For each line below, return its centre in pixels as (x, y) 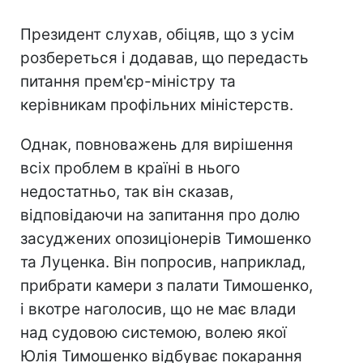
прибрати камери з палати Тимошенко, (167, 286)
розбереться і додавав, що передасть (164, 58)
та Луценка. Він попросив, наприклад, (163, 263)
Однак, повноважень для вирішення (157, 145)
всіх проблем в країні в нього (130, 169)
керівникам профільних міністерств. (157, 105)
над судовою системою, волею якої (154, 333)
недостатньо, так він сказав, (127, 192)
